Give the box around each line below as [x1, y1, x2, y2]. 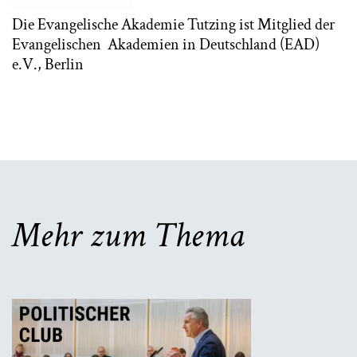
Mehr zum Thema [12, 212, 245, 259]
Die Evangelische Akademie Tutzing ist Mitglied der [12, 14, 335, 35]
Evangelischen [12, 34, 101, 55]
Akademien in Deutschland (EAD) [108, 34, 320, 55]
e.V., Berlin [12, 54, 84, 75]
